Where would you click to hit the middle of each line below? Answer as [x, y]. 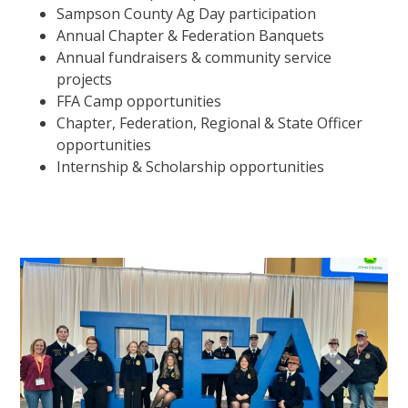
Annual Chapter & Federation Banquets [191, 35]
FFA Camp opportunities [139, 101]
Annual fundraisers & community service [194, 57]
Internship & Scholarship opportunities [191, 166]
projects [85, 79]
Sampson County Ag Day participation [187, 13]
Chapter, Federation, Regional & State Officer [210, 122]
